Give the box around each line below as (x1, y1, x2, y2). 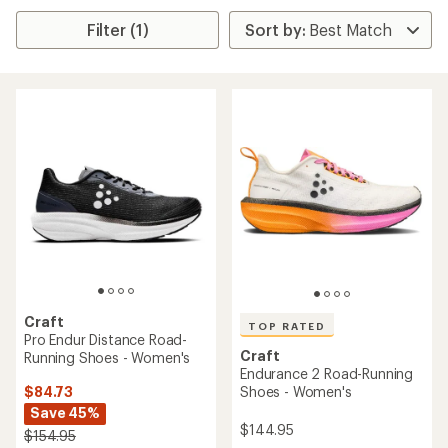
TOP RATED (248, 319, 327, 332)
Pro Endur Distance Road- (24, 331, 188, 348)
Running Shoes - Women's (24, 349, 191, 366)
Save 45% (30, 404, 100, 421)
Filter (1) (86, 20, 149, 39)
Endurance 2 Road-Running (240, 365, 414, 383)
